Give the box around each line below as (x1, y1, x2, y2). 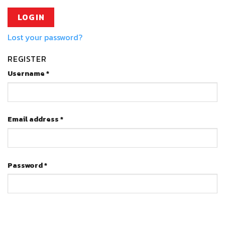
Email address (8, 114, 60, 125)
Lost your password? (8, 31, 82, 44)
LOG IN (17, 12, 45, 24)
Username (8, 68, 46, 79)
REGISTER (8, 53, 47, 65)
